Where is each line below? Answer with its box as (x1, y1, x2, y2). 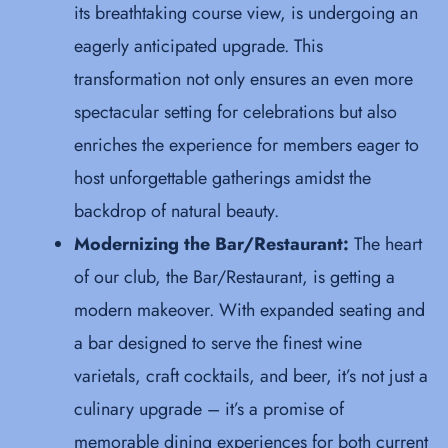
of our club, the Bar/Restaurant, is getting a (74, 263, 395, 290)
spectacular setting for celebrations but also (74, 98, 397, 125)
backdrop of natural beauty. (74, 197, 279, 224)
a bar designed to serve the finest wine (74, 329, 362, 356)
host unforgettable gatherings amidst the (74, 164, 371, 191)
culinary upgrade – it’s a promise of (74, 395, 344, 422)
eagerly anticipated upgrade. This (74, 32, 323, 59)
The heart (349, 230, 422, 257)
